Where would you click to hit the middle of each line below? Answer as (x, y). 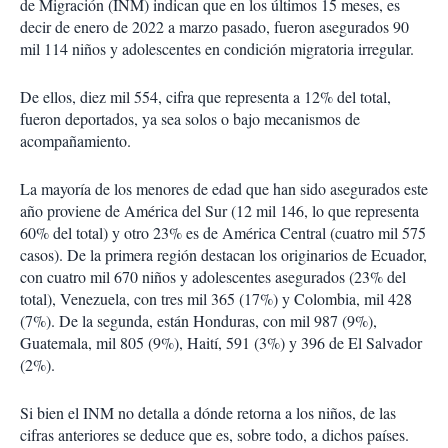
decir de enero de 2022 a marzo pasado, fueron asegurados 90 (214, 27)
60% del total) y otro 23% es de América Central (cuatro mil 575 (223, 233)
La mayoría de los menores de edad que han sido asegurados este (224, 189)
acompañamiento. (75, 141)
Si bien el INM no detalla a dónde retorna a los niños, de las (208, 413)
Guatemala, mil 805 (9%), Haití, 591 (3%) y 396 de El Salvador (221, 343)
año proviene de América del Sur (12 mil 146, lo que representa (219, 211)
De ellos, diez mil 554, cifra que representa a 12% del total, (205, 97)
